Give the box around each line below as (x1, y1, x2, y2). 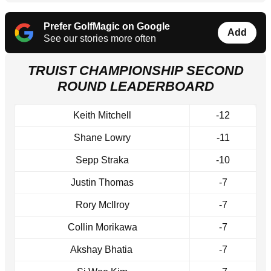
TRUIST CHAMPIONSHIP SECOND (27, 63, 244, 79)
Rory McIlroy (75, 200, 129, 211)
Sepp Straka (76, 155, 129, 166)
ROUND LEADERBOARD (57, 79, 214, 94)
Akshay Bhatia (70, 244, 135, 255)
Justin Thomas (71, 177, 134, 188)
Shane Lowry (74, 132, 131, 143)
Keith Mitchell (73, 110, 131, 121)
